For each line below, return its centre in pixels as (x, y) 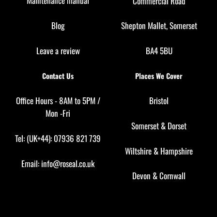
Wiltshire (138, 151)
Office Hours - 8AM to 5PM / (58, 101)
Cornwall (172, 176)
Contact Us (58, 76)
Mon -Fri (58, 113)
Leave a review (58, 50)
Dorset (177, 125)
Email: (31, 163)
